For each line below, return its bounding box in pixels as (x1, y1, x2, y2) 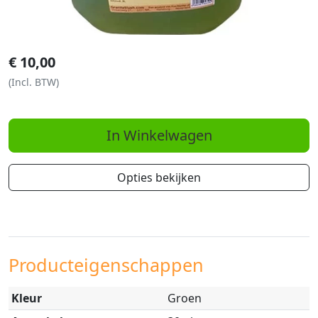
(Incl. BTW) (9, 75, 59, 89)
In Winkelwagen (106, 126, 212, 146)
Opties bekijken (117, 170, 201, 186)
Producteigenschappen (9, 253, 204, 278)
